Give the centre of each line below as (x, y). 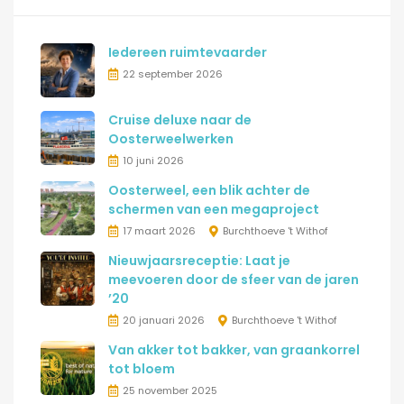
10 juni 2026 (153, 161)
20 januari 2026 (164, 320)
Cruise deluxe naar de (180, 120)
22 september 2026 (173, 74)
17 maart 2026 (159, 231)
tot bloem (142, 369)
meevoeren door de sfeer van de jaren (234, 280)
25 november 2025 (170, 390)
